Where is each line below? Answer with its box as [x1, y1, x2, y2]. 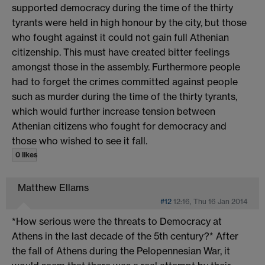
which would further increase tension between [12, 105, 215, 117]
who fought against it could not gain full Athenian [12, 31, 229, 43]
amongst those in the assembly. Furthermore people [12, 60, 240, 73]
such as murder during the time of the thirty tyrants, [12, 90, 237, 102]
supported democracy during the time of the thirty [12, 1, 233, 14]
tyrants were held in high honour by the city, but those [12, 16, 247, 28]
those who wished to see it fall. [12, 134, 147, 147]
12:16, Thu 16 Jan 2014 [173, 196, 247, 206]
